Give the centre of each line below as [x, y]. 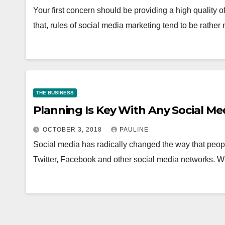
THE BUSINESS [55, 93]
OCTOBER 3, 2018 [73, 130]
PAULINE [134, 130]
